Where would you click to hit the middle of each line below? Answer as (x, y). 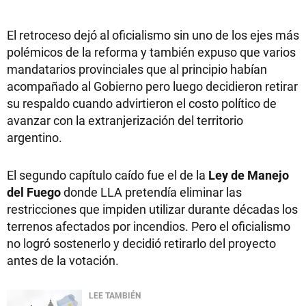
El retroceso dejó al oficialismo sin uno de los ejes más (153, 34)
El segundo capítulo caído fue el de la (108, 175)
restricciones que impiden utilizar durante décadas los (152, 209)
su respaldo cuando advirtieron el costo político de (142, 103)
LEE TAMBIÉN (115, 295)
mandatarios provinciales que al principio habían (137, 69)
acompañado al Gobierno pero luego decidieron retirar (152, 86)
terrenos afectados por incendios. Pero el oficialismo (149, 226)
